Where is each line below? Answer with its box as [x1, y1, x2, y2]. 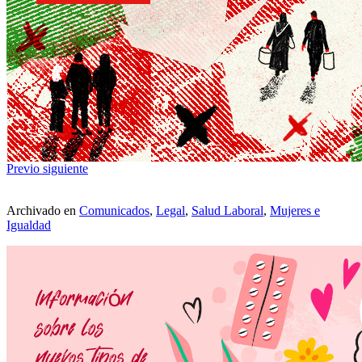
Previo [6, 162, 40, 176]
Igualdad [6, 218, 51, 233]
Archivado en [6, 204, 79, 218]
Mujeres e [270, 204, 320, 218]
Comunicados [79, 204, 149, 218]
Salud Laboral [192, 204, 263, 218]
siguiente [43, 162, 88, 176]
